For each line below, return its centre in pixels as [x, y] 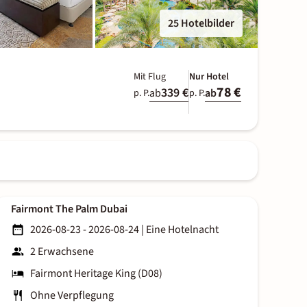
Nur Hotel [209, 77]
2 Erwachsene [62, 252]
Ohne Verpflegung [72, 296]
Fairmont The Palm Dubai [69, 209]
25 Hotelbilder [201, 23]
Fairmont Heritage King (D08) [96, 274]
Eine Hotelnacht [182, 230]
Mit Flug [149, 77]
